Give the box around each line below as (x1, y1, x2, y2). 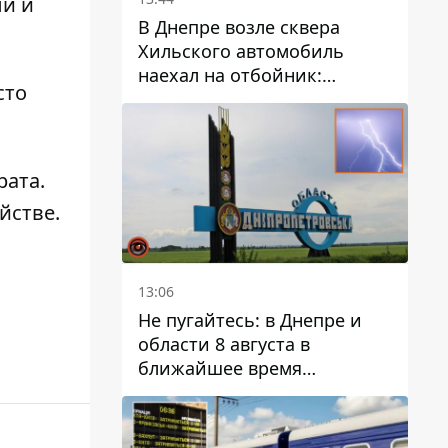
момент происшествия (138, 86, 340, 111)
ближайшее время (138, 356, 302, 381)
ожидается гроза (138, 380, 287, 405)
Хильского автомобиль (138, 38, 344, 63)
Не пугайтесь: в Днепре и (138, 308, 362, 333)
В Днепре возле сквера (138, 14, 340, 39)
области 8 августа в (138, 332, 310, 357)
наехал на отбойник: (138, 62, 322, 87)
